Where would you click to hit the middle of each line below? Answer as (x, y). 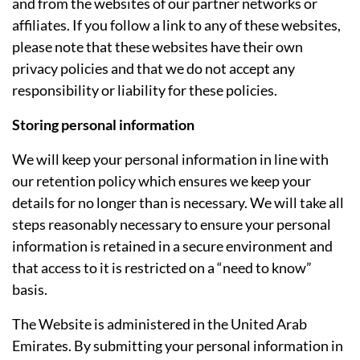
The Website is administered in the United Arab (160, 323)
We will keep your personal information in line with (170, 159)
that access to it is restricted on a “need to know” (162, 267)
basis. (30, 289)
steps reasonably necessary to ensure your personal (172, 224)
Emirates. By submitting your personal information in (178, 345)
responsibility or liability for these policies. (145, 90)
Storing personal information (103, 124)
